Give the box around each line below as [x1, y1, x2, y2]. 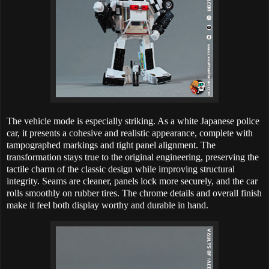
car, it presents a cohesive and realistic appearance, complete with [7, 127, 253, 138]
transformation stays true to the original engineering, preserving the [7, 151, 259, 162]
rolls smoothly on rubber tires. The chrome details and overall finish [7, 187, 262, 198]
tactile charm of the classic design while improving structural [7, 163, 235, 174]
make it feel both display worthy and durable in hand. [7, 199, 208, 210]
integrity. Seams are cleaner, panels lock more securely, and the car [7, 175, 258, 186]
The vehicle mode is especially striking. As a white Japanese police [7, 115, 259, 126]
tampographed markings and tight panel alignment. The [7, 139, 216, 150]
